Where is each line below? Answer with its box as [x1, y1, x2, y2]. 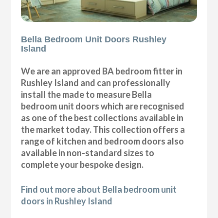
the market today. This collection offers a [21, 124, 185, 135]
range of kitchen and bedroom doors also [21, 135, 184, 146]
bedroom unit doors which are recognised [21, 100, 185, 111]
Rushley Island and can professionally [21, 77, 171, 88]
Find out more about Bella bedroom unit [21, 183, 177, 195]
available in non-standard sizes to [21, 147, 155, 158]
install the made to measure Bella [21, 89, 152, 100]
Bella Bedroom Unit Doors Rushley [21, 34, 167, 44]
